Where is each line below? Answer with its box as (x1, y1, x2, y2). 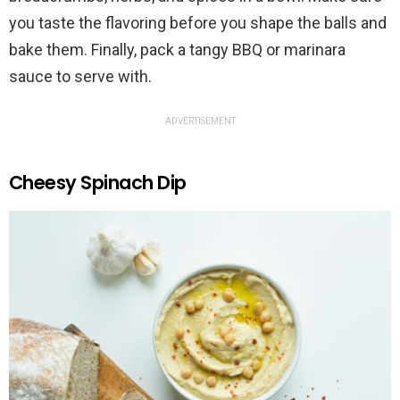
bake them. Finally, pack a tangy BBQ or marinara (9, 39, 346, 59)
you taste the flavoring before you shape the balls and (9, 12, 387, 32)
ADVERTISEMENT (164, 115, 236, 126)
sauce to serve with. (9, 66, 152, 86)
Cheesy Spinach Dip (9, 169, 187, 196)
